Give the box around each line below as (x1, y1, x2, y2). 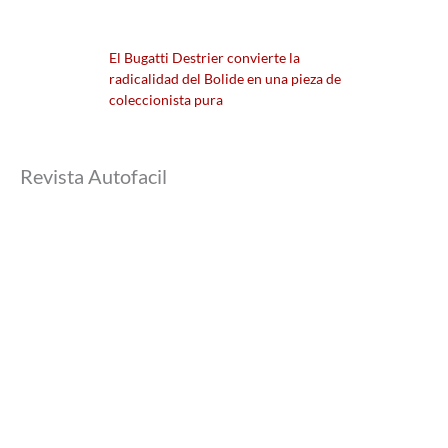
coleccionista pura (109, 90, 223, 108)
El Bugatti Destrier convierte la (109, 48, 300, 66)
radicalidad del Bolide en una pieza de (109, 69, 341, 87)
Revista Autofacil (20, 163, 167, 188)
